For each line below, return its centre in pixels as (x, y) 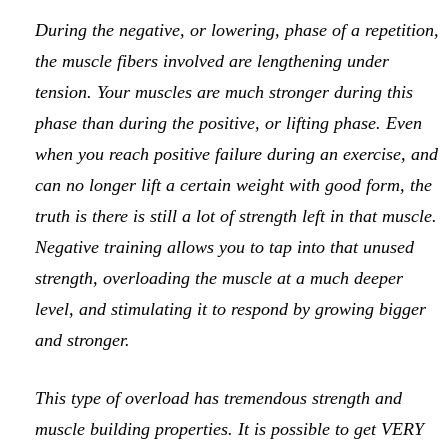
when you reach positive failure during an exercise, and (236, 153)
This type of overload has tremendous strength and (218, 397)
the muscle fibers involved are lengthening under (212, 60)
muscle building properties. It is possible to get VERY (229, 428)
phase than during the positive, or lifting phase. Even (228, 122)
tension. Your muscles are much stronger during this (224, 91)
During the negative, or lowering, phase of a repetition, (237, 29)
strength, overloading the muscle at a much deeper (219, 277)
